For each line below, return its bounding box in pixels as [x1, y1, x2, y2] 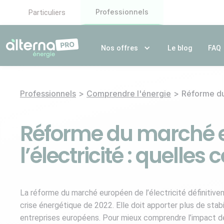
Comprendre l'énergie [86, 88, 171, 98]
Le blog [167, 44, 192, 52]
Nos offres [101, 44, 138, 52]
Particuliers [28, 8, 65, 16]
